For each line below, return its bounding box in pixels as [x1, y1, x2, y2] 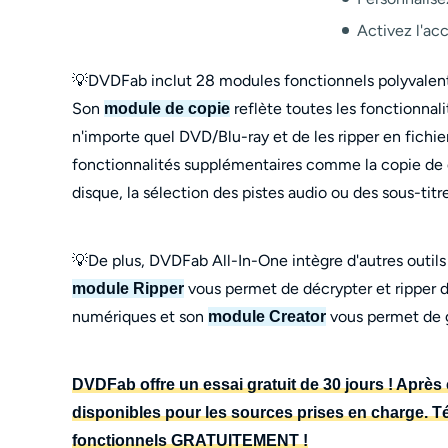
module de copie [104, 99, 230, 117]
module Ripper [72, 279, 184, 297]
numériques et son [72, 306, 208, 326]
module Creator [208, 307, 326, 325]
